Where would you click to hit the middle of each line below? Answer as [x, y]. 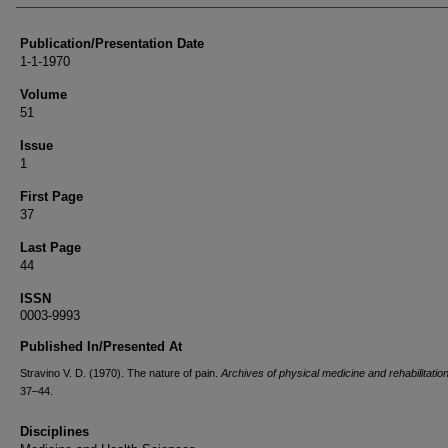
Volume [43, 94]
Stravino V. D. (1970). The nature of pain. [120, 373]
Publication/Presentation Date [112, 43]
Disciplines [54, 431]
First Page [51, 196]
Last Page [50, 247]
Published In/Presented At [101, 346]
